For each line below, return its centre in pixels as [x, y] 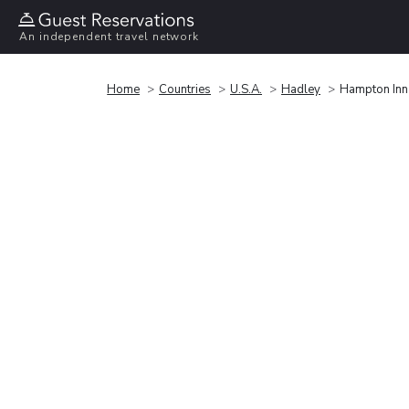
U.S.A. [246, 89]
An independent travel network [110, 37]
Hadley [301, 89]
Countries [185, 89]
